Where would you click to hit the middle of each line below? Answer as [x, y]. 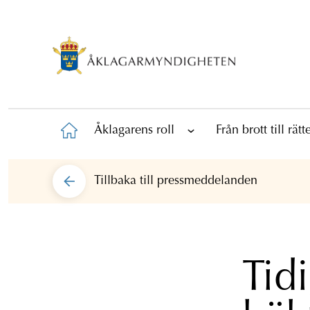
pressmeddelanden [207, 181]
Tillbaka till [126, 181]
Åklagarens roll [134, 130]
